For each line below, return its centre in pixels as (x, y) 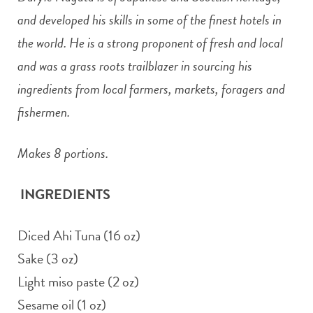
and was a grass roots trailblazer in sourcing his (135, 65)
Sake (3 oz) (48, 258)
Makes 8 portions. (63, 153)
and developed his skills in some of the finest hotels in (150, 19)
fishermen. (44, 111)
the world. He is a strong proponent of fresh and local (150, 42)
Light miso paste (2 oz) (78, 281)
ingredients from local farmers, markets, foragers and (151, 88)
